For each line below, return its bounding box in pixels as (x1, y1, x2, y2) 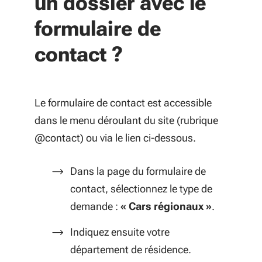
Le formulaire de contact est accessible (35, 96, 212, 109)
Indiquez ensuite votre (70, 226, 170, 238)
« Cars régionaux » (120, 200, 212, 212)
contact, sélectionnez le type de (70, 182, 212, 195)
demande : (70, 200, 120, 212)
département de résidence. (70, 243, 191, 256)
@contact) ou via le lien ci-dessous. (35, 132, 196, 144)
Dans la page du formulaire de (70, 165, 206, 177)
